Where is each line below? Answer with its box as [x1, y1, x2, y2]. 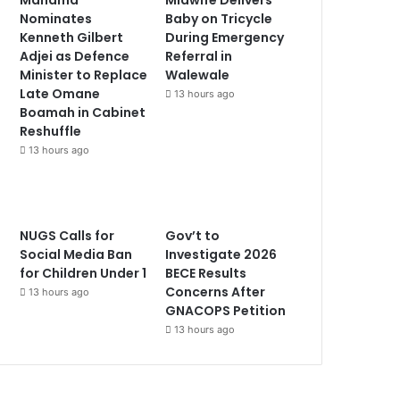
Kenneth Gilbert [20, 28, 124, 46]
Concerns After [165, 282, 266, 301]
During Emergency [165, 28, 285, 46]
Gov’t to [165, 226, 221, 245]
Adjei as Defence [20, 46, 130, 65]
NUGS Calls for [20, 226, 115, 245]
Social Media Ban [20, 245, 133, 263]
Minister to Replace [20, 65, 148, 84]
